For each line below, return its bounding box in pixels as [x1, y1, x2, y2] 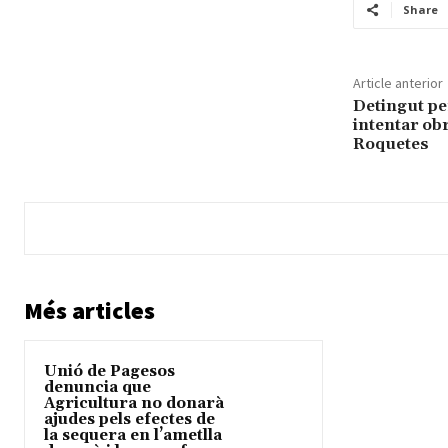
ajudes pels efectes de [44, 410, 215, 430]
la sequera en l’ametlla [44, 426, 222, 446]
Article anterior [352, 74, 443, 93]
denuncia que [44, 378, 151, 398]
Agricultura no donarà [44, 394, 224, 414]
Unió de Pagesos [44, 362, 175, 382]
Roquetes [352, 134, 429, 155]
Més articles [24, 295, 155, 327]
